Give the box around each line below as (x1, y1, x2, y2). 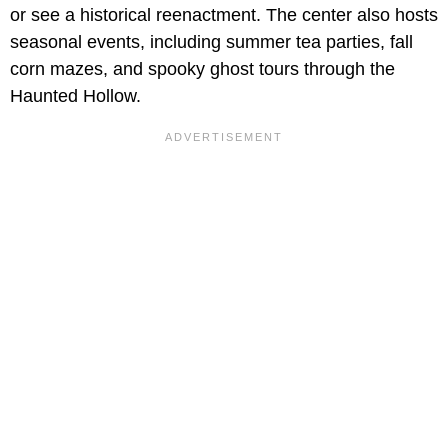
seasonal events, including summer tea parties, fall (10, 31, 413, 52)
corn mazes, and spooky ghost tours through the (10, 58, 395, 79)
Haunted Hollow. (10, 85, 141, 106)
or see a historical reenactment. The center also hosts (10, 4, 438, 25)
